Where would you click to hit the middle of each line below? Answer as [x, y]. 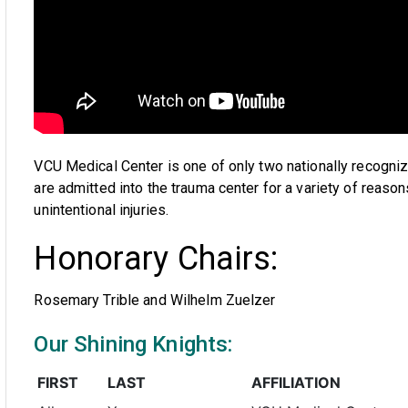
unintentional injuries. [102, 210]
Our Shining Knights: [133, 344]
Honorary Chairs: [156, 259]
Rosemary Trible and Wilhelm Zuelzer [155, 300]
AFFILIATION [296, 382]
